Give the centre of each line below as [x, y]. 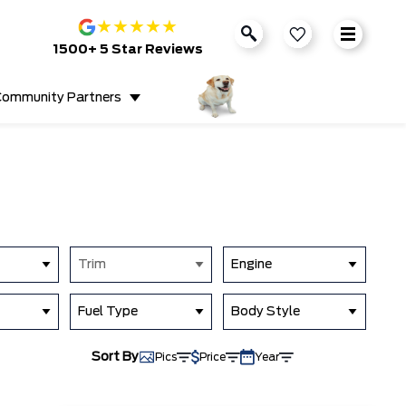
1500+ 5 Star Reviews [128, 49]
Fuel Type [108, 312]
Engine [252, 265]
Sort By [115, 357]
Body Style [266, 312]
